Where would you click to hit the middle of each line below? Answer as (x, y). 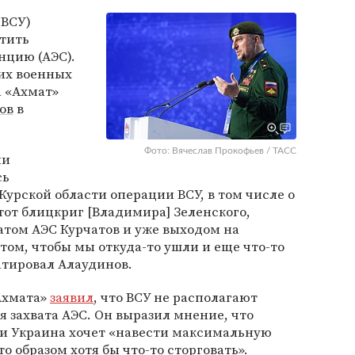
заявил (72, 297)
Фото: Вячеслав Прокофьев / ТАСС (220, 151)
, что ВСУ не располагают (176, 297)
